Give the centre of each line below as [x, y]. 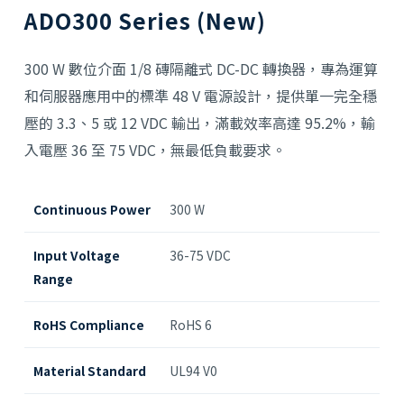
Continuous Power [92, 210]
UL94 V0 [193, 371]
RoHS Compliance [88, 325]
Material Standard [89, 371]
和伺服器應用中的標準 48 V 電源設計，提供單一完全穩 [200, 96]
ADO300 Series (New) [145, 21]
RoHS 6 [190, 325]
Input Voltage [76, 256]
